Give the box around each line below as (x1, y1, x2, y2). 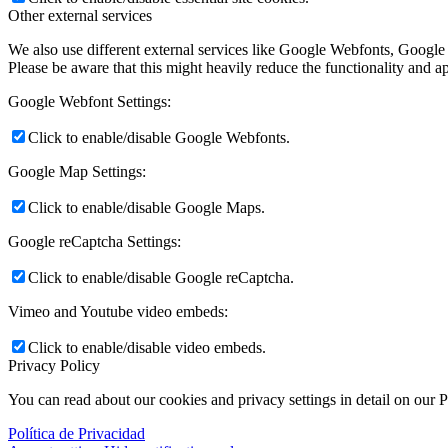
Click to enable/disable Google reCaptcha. (28, 268, 294, 286)
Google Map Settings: (8, 162, 146, 180)
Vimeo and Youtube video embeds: (8, 302, 228, 320)
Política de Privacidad (8, 424, 145, 442)
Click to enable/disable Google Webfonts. (28, 128, 290, 146)
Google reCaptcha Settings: (8, 232, 181, 250)
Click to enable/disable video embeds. (28, 338, 266, 356)
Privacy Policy (8, 356, 100, 374)
